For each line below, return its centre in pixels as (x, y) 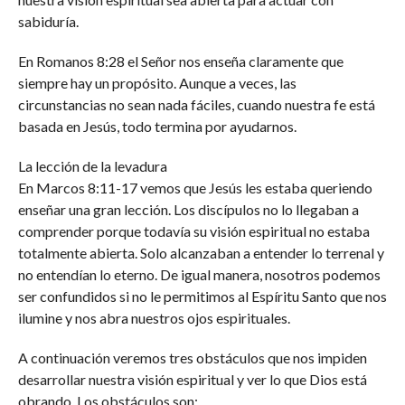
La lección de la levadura (92, 166)
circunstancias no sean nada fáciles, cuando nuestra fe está (196, 104)
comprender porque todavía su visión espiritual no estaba (193, 231)
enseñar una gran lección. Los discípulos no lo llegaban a (188, 209)
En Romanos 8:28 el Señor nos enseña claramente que (180, 61)
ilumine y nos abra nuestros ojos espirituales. (154, 318)
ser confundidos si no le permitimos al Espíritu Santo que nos (202, 296)
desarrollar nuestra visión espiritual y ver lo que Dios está (192, 379)
